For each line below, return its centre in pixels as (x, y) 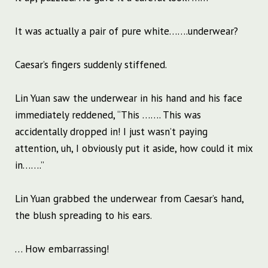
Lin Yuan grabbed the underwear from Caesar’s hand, (129, 199)
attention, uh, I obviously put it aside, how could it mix (134, 149)
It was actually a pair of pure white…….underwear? (127, 31)
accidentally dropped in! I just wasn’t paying (111, 132)
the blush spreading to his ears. (83, 216)
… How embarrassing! (62, 249)
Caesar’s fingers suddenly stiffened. (91, 65)
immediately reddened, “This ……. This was (108, 115)
